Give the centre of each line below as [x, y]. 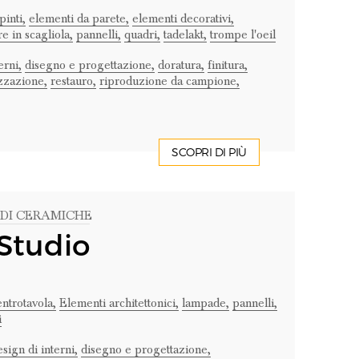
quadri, [142, 34]
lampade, [205, 303]
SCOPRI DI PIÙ [209, 152]
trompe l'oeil [242, 34]
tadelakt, [185, 34]
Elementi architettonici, [119, 303]
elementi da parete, [79, 18]
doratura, [181, 65]
